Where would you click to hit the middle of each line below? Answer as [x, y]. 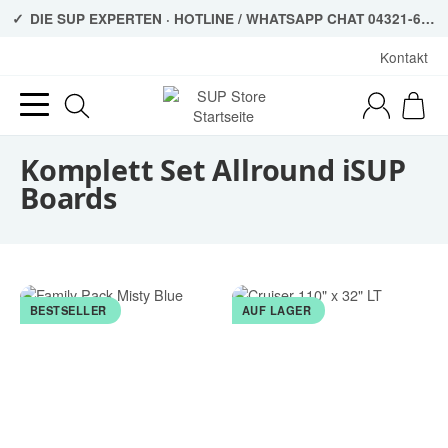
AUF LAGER [276, 310]
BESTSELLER [68, 310]
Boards [68, 197]
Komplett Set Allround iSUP [213, 169]
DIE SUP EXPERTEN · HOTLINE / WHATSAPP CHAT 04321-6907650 [224, 18]
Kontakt [404, 56]
